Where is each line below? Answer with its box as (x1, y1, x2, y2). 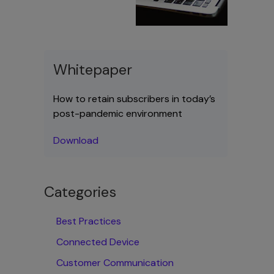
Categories (44, 182, 116, 201)
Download (53, 134, 98, 147)
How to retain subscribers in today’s (53, 92, 215, 105)
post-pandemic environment (53, 107, 182, 120)
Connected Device (56, 235, 139, 248)
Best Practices (56, 215, 121, 228)
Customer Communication (56, 256, 174, 269)
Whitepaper (53, 60, 132, 79)
